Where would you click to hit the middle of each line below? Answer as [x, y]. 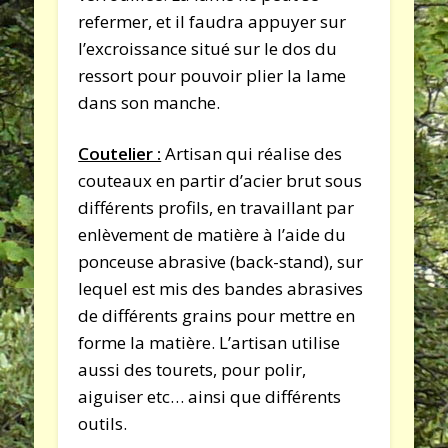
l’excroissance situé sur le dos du [208, 48]
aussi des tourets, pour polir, [192, 369]
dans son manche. [149, 102]
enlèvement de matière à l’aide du [212, 234]
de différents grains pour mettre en [217, 315]
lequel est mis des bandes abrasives [221, 288]
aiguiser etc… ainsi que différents [210, 396]
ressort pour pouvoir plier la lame [212, 75]
